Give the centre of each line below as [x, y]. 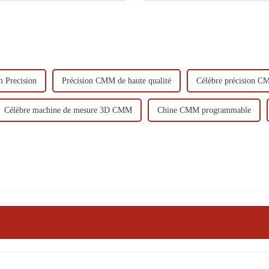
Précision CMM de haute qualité [116, 80]
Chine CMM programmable [204, 110]
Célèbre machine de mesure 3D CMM [68, 110]
